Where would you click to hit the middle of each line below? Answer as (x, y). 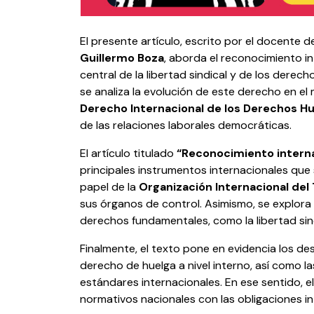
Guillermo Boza (122, 58)
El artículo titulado (128, 153)
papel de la (109, 187)
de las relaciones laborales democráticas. (186, 125)
